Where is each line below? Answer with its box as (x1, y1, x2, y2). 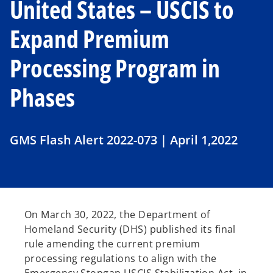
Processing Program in (10, 51, 220, 85)
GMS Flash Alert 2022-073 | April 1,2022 (10, 132, 238, 148)
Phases (10, 80, 75, 114)
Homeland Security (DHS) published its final (24, 222, 236, 236)
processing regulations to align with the (24, 252, 217, 265)
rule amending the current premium (24, 237, 200, 250)
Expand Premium (10, 22, 169, 55)
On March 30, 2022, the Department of (24, 208, 210, 221)
